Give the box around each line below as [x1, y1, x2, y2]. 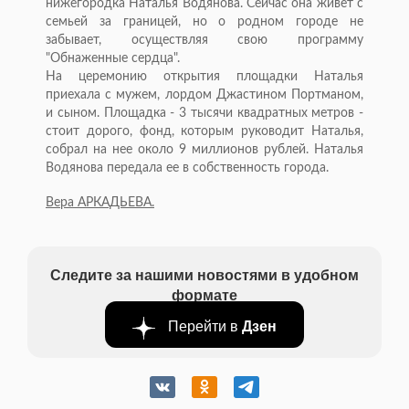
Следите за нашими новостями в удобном [50, 264, 359, 286]
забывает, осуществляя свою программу [46, 34, 363, 47]
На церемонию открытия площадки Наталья [46, 70, 363, 84]
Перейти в [164, 315, 242, 337]
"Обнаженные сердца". [46, 52, 180, 66]
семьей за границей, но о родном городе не [46, 16, 363, 29]
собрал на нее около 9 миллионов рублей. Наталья [46, 143, 363, 157]
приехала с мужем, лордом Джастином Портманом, [46, 89, 363, 102]
